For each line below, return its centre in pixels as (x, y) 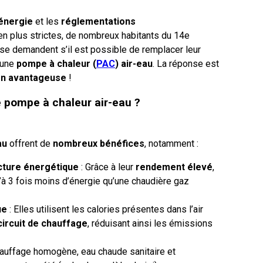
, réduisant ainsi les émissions (150, 223)
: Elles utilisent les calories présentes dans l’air (105, 209)
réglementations (97, 22)
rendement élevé (173, 167)
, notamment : (171, 143)
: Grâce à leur (106, 167)
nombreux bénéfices (99, 143)
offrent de (30, 143)
